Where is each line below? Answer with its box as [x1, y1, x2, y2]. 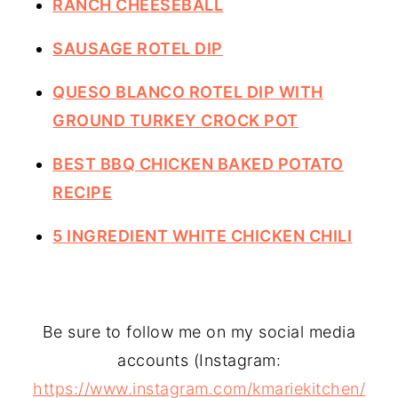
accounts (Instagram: [117, 350, 281, 370]
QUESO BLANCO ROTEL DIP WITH [52, 82, 323, 101]
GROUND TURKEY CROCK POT [52, 110, 298, 130]
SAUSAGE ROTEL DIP [52, 38, 223, 58]
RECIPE [52, 182, 113, 202]
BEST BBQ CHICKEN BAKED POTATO [52, 154, 344, 173]
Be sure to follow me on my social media [42, 322, 356, 341]
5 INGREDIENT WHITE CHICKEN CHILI [52, 226, 353, 245]
